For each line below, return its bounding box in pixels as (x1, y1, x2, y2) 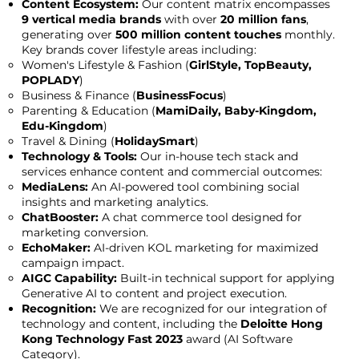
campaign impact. (21, 256, 124, 270)
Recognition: (21, 301, 96, 316)
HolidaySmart (114, 134, 195, 148)
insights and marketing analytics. (21, 195, 208, 209)
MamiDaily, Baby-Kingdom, (155, 103, 317, 118)
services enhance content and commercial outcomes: (21, 164, 322, 179)
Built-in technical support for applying (116, 271, 335, 285)
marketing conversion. (21, 225, 148, 240)
